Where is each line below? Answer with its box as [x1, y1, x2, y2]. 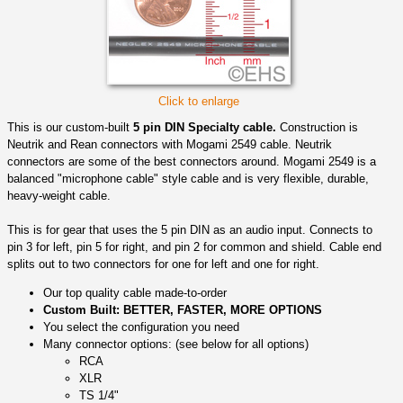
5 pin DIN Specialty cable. [133, 120, 276, 134]
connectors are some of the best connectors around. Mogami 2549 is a [7, 154, 376, 168]
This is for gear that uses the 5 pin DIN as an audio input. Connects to [7, 222, 372, 237]
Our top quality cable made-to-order [43, 285, 227, 300]
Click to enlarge [157, 94, 239, 108]
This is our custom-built [7, 120, 133, 134]
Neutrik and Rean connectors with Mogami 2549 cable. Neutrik [7, 137, 332, 151]
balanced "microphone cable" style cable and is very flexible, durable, [7, 171, 369, 185]
